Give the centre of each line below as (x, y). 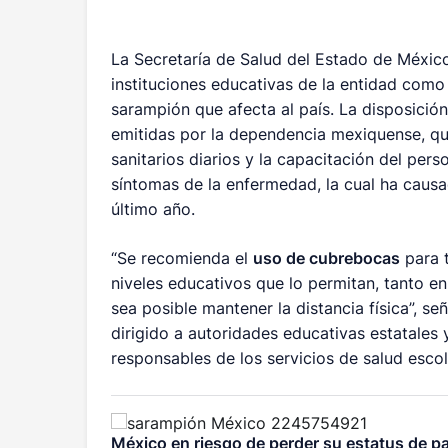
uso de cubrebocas (327, 258)
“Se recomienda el (182, 258)
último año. (153, 209)
